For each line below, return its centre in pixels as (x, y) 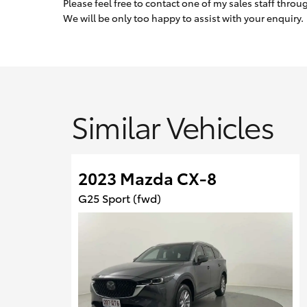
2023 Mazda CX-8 (147, 177)
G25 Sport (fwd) (120, 198)
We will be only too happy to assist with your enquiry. (183, 18)
